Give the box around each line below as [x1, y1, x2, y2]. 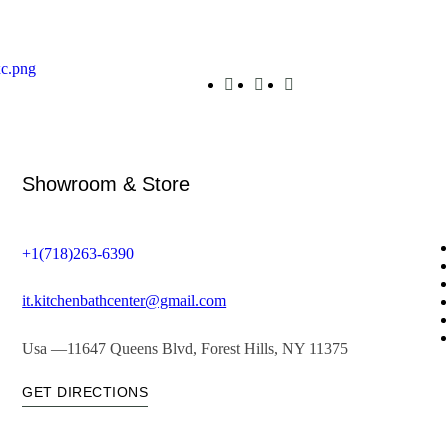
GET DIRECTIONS [22, 384, 149, 400]
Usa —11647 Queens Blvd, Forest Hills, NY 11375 [22, 340, 349, 357]
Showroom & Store [22, 173, 191, 195]
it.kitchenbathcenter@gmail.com [22, 292, 227, 309]
